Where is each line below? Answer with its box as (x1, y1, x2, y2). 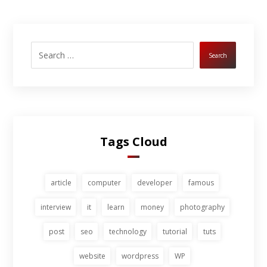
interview (40, 202, 71, 213)
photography (179, 202, 225, 213)
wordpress (122, 251, 159, 262)
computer (88, 178, 121, 188)
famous (188, 178, 214, 188)
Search (208, 51, 227, 60)
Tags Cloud (100, 133, 167, 150)
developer (137, 178, 172, 188)
